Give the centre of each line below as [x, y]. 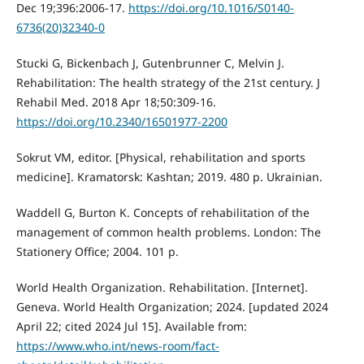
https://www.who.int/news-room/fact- [117, 346]
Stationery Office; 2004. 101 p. [97, 252]
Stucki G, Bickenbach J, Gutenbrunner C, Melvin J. [150, 63]
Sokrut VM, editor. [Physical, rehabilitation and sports [160, 158]
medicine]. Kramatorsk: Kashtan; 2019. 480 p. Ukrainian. [169, 177]
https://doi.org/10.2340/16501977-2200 [121, 122]
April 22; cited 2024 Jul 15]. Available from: [131, 327]
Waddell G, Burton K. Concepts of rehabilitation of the [162, 213]
